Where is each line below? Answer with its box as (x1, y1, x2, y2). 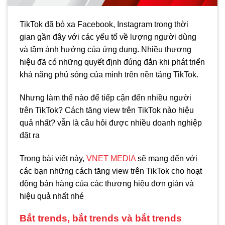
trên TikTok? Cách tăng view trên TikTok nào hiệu (20, 105, 194, 115)
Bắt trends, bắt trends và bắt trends (20, 213, 182, 224)
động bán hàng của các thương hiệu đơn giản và (20, 179, 194, 188)
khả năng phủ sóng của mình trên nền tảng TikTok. (20, 70, 198, 79)
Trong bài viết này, (20, 154, 86, 163)
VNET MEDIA (86, 154, 136, 163)
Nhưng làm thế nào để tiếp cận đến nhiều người (20, 93, 191, 102)
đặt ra (20, 131, 40, 140)
